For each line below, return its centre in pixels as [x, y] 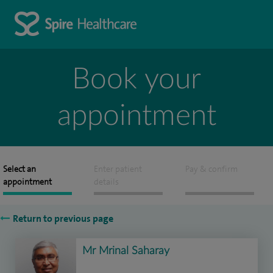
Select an [19, 169]
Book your [136, 79]
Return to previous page [63, 218]
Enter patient [118, 169]
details [107, 182]
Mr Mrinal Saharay [126, 251]
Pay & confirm [211, 169]
